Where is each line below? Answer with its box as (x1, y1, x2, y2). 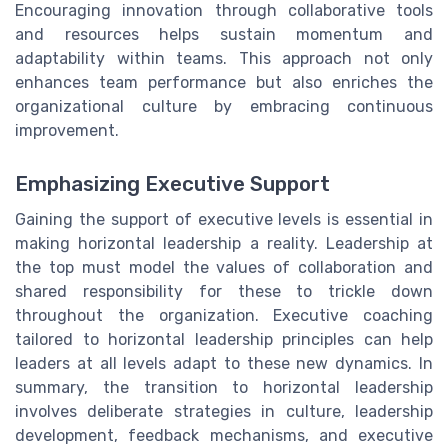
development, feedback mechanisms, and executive (15, 425, 433, 445)
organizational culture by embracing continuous (15, 96, 433, 116)
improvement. (15, 120, 119, 140)
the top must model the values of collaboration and (15, 257, 433, 277)
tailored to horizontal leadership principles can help (15, 329, 433, 349)
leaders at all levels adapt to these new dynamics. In (15, 353, 433, 373)
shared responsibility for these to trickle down (15, 281, 433, 301)
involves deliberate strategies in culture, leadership (15, 401, 433, 421)
